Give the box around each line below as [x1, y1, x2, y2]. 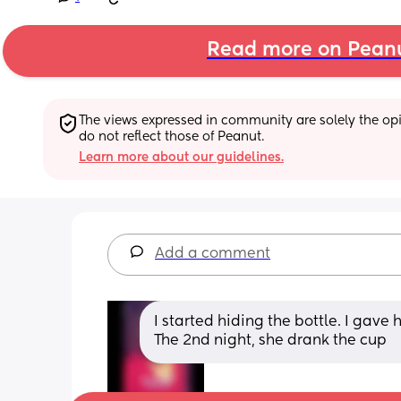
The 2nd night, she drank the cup [154, 333, 387, 348]
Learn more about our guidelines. [79, 150, 284, 164]
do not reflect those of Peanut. [79, 130, 264, 143]
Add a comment [155, 246, 270, 261]
